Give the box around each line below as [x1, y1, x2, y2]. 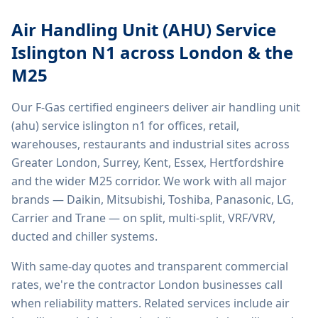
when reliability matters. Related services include [11, 295, 273, 311]
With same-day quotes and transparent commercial [11, 258, 288, 274]
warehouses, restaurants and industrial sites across [11, 136, 290, 152]
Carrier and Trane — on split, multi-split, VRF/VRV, [11, 210, 275, 226]
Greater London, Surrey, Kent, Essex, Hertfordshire [11, 155, 284, 170]
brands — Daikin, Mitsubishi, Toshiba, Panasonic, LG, [11, 192, 294, 207]
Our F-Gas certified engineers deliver [11, 99, 212, 115]
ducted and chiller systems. [11, 229, 158, 244]
